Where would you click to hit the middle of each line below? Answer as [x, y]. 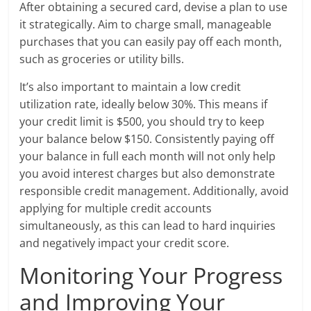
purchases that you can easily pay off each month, [151, 42]
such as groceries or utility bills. [102, 59]
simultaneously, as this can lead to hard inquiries [148, 226]
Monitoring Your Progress [151, 276]
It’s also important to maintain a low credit [131, 87]
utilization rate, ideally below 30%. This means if [144, 104]
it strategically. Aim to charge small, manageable [146, 25]
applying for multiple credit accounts [116, 209]
